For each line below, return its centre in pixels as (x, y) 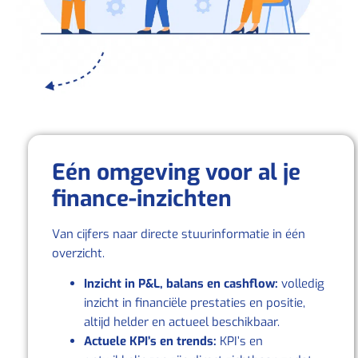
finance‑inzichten (142, 199)
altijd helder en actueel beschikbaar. (182, 322)
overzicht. (78, 254)
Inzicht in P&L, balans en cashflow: (181, 284)
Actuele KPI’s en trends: (150, 342)
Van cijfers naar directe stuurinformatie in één (179, 235)
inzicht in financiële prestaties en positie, (195, 303)
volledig (301, 284)
